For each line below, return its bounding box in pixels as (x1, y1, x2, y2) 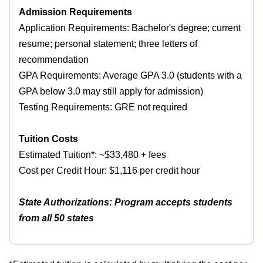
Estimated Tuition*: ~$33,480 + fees (19, 150, 166, 160)
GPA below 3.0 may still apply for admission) (19, 86, 203, 97)
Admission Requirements (19, 7, 132, 18)
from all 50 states (19, 213, 94, 224)
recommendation (19, 55, 89, 65)
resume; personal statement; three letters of (19, 39, 197, 49)
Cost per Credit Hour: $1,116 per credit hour (19, 166, 200, 176)
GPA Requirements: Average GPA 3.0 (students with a (19, 70, 242, 81)
